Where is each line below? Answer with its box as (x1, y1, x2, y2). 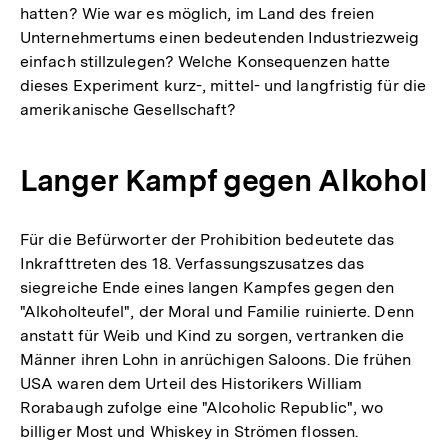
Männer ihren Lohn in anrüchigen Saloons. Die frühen (20, 349, 412, 369)
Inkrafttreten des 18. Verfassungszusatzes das (20, 253, 365, 273)
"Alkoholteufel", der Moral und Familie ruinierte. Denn (20, 301, 414, 321)
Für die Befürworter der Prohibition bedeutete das (20, 229, 395, 249)
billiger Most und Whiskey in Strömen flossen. (20, 421, 359, 441)
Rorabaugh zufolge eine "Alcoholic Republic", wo (20, 397, 384, 417)
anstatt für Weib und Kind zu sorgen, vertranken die (20, 325, 405, 345)
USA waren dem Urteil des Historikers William (20, 373, 362, 393)
